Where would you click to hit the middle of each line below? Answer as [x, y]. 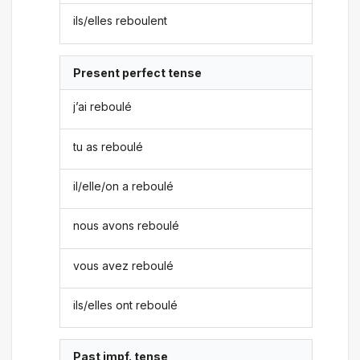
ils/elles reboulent [121, 21]
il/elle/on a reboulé [124, 186]
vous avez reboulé [124, 265]
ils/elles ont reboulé [126, 305]
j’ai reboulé [103, 107]
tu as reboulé [108, 146]
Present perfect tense [138, 72]
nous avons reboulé [127, 226]
